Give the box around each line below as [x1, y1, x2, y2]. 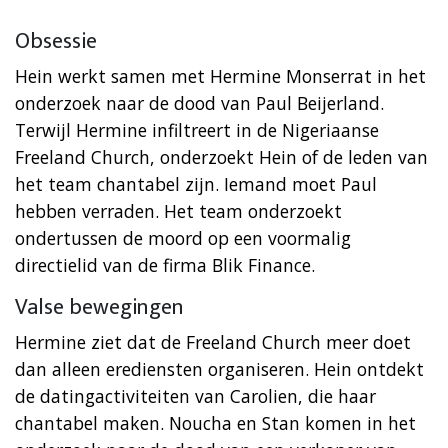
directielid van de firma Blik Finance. [15, 252, 315, 277]
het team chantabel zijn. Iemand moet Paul [15, 171, 377, 196]
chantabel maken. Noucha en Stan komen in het [15, 410, 416, 435]
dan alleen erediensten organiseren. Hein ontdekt [15, 356, 424, 381]
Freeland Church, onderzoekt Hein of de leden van [15, 144, 428, 169]
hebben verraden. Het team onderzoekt [15, 198, 342, 223]
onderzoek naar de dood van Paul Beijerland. [15, 90, 384, 115]
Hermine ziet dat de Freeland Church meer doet [15, 329, 411, 354]
